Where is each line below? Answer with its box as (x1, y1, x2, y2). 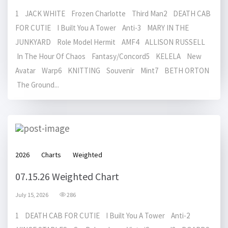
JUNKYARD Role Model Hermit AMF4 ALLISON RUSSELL (15, 37, 208, 47)
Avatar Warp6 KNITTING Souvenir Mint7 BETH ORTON (15, 65, 212, 75)
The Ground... (15, 79, 59, 90)
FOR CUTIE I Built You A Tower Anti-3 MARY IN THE (15, 22, 189, 33)
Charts (41, 150, 61, 159)
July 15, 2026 (15, 190, 48, 198)
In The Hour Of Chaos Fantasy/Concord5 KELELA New (15, 51, 202, 61)
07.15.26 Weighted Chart (15, 169, 119, 183)
